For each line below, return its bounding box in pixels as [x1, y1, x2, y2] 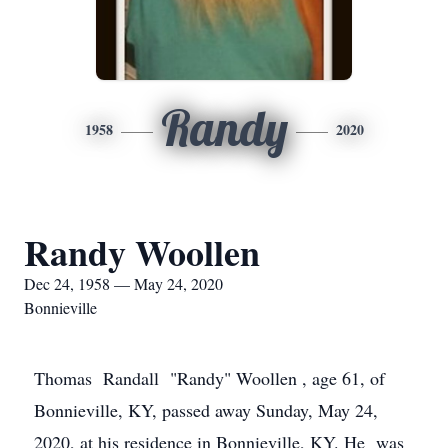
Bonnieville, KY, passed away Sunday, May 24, [34, 398, 378, 422]
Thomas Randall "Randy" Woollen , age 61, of [34, 366, 385, 390]
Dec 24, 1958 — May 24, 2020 [24, 273, 223, 294]
